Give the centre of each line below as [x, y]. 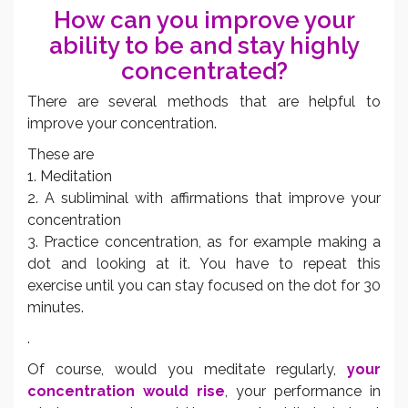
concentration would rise [126, 391]
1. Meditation [70, 176]
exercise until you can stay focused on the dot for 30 [204, 285]
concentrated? [204, 71]
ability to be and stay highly [204, 45]
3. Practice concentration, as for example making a [204, 241]
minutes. [56, 307]
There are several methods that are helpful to [204, 101]
